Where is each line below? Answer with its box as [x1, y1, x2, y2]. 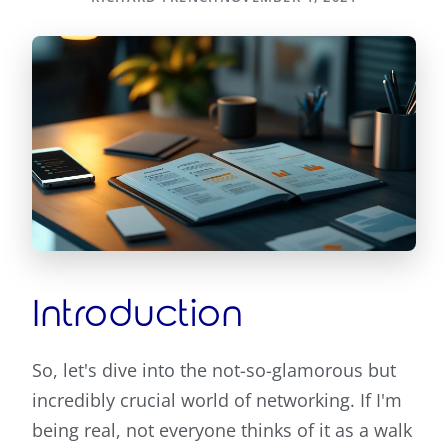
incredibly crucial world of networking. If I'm [32, 388, 402, 413]
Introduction [32, 295, 243, 336]
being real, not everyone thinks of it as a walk [32, 418, 412, 443]
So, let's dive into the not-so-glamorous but [32, 358, 396, 383]
